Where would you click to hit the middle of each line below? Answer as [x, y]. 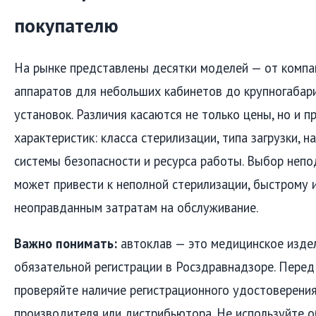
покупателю [66, 26]
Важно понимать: [66, 244]
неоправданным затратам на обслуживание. [136, 207]
